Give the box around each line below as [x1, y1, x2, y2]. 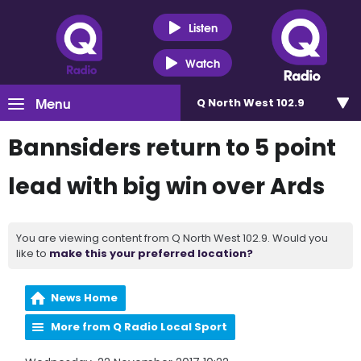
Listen [188, 18, 218, 36]
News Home [51, 290, 118, 305]
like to [16, 246, 49, 261]
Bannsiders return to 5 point [8, 132, 336, 164]
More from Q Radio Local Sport [51, 319, 228, 334]
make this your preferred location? [49, 246, 253, 261]
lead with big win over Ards [8, 171, 325, 202]
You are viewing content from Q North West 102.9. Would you [16, 230, 328, 246]
